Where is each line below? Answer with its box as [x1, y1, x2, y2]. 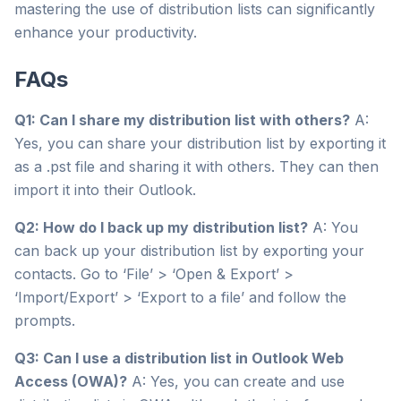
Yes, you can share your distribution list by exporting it [14, 134, 386, 152]
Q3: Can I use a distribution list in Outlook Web [14, 349, 344, 367]
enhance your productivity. [14, 23, 197, 41]
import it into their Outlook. [14, 181, 196, 199]
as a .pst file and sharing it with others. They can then [14, 158, 379, 175]
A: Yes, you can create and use [127, 372, 345, 390]
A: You [308, 218, 358, 236]
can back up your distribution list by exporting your [14, 242, 364, 260]
